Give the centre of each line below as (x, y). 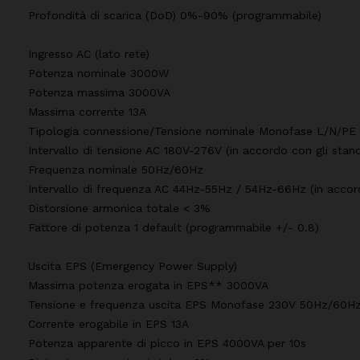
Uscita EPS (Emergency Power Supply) (133, 266)
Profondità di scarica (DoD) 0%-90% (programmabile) (175, 15)
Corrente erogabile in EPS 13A (108, 323)
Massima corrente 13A (87, 111)
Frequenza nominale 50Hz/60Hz (116, 169)
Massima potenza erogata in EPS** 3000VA (148, 285)
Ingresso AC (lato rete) (89, 53)
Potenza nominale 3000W (98, 73)
